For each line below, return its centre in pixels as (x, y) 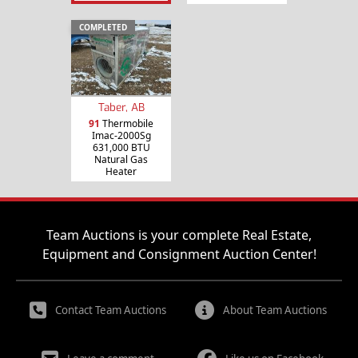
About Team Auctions (274, 310)
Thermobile (127, 123)
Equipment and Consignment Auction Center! (179, 254)
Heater (121, 171)
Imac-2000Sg (121, 135)
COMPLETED (103, 27)
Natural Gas (121, 159)
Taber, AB (121, 107)
